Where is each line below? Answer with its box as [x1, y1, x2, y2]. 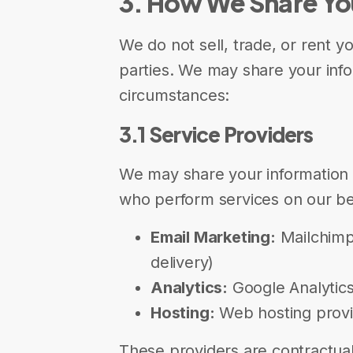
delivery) [150, 253, 214, 272]
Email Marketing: [150, 228, 276, 247]
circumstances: [119, 86, 230, 105]
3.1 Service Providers [119, 121, 314, 147]
